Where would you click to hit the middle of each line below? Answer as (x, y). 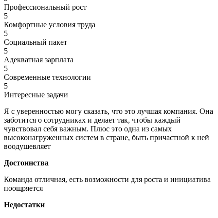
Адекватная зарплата (39, 59)
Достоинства (26, 163)
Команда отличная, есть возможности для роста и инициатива (107, 179)
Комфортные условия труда (50, 24)
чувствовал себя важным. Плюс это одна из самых (88, 128)
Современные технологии (47, 77)
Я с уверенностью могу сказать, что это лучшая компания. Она (109, 111)
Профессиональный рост (45, 7)
